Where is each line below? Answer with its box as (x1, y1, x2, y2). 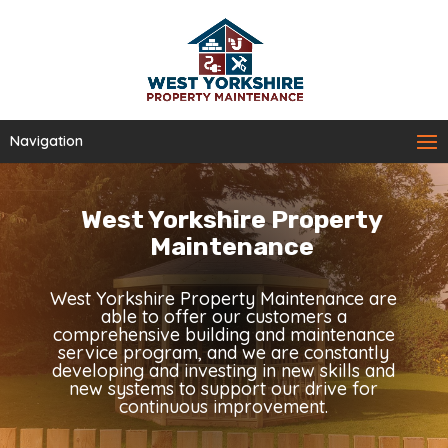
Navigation (10, 132, 83, 150)
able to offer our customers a (100, 304, 347, 328)
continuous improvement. (119, 394, 329, 418)
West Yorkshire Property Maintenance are (50, 286, 398, 310)
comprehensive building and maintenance (52, 322, 395, 346)
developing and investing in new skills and (52, 358, 396, 382)
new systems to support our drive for (69, 376, 379, 400)
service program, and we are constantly (58, 340, 390, 364)
